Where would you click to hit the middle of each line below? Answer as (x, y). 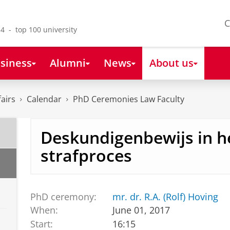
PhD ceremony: (63, 196)
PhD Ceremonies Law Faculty (129, 99)
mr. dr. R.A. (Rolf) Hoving (166, 196)
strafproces (86, 156)
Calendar (44, 99)
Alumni (68, 62)
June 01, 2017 (141, 210)
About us (171, 62)
